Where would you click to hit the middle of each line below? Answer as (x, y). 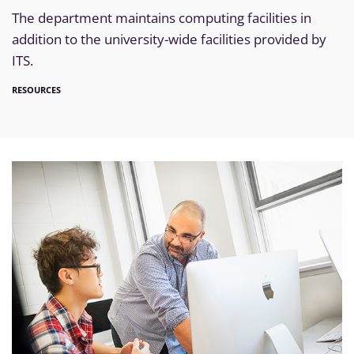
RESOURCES (36, 89)
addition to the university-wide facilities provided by (169, 39)
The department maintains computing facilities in (162, 17)
